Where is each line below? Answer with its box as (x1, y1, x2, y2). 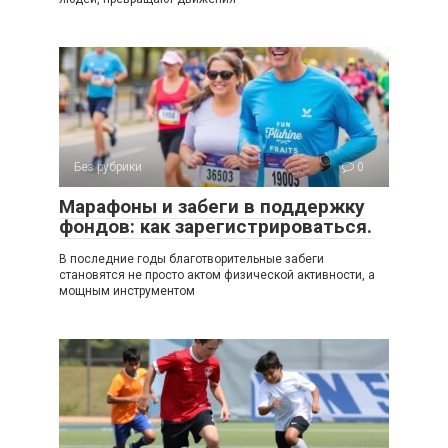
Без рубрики (74, 159, 142, 174)
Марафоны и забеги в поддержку (59, 194, 365, 218)
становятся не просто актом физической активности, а (59, 267, 375, 282)
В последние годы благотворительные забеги (59, 251, 324, 266)
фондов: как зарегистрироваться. (59, 214, 372, 238)
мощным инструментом (59, 283, 195, 298)
